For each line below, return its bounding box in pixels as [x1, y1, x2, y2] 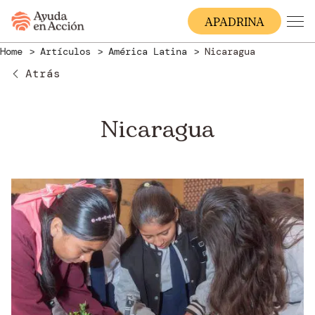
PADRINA [213, 14, 264, 31]
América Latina [108, 45, 193, 58]
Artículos [40, 45, 96, 58]
